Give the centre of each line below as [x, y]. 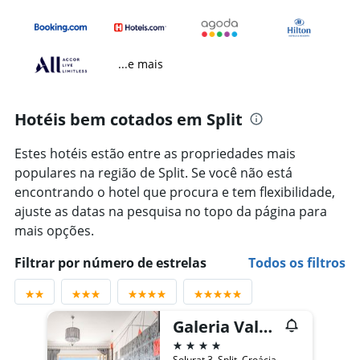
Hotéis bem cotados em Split [129, 120]
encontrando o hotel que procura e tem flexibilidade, [175, 192]
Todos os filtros [297, 263]
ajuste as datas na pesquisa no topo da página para [171, 212]
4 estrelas [201, 344]
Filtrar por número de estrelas [110, 263]
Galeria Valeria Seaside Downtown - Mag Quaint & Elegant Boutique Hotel [266, 327]
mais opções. [54, 231]
